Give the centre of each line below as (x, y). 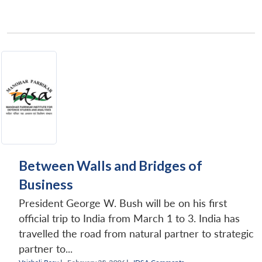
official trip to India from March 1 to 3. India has (129, 219)
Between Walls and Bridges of (111, 166)
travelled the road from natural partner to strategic (136, 234)
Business (46, 185)
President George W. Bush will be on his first (123, 204)
